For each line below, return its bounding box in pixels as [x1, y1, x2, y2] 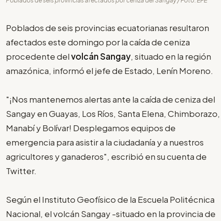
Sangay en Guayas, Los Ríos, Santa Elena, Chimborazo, [6, 108, 220, 119]
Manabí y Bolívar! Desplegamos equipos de [6, 122, 176, 133]
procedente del [6, 50, 71, 62]
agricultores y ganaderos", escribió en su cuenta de [6, 150, 207, 162]
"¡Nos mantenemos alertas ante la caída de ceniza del [6, 93, 215, 105]
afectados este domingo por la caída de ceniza [6, 36, 190, 47]
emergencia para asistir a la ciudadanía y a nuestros [6, 136, 204, 147]
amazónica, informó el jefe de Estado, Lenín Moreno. [6, 65, 213, 76]
